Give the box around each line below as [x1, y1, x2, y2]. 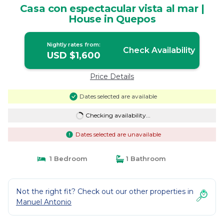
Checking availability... [85, 111, 150, 119]
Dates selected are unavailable [75, 130, 161, 138]
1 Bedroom [45, 154, 87, 162]
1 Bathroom [124, 154, 166, 162]
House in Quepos [68, 13, 156, 25]
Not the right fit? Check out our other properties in [16, 187, 193, 196]
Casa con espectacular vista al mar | [19, 2, 204, 14]
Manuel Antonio [16, 197, 71, 206]
